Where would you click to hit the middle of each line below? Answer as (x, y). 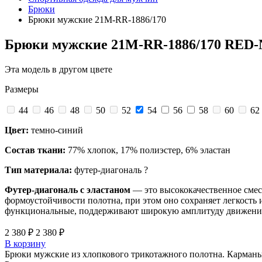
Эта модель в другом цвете (58, 69)
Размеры (22, 89)
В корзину (25, 243)
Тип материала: (39, 170)
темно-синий (56, 130)
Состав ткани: (35, 150)
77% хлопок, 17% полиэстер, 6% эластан (148, 150)
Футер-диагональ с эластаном (68, 189)
